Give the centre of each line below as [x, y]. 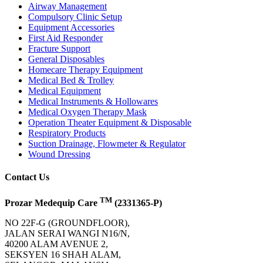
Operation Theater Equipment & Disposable [110, 123]
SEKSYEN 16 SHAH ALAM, [63, 255]
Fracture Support [59, 49]
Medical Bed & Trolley [71, 80]
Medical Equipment [65, 91]
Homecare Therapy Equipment [85, 70]
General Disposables [66, 59]
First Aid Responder [65, 38]
